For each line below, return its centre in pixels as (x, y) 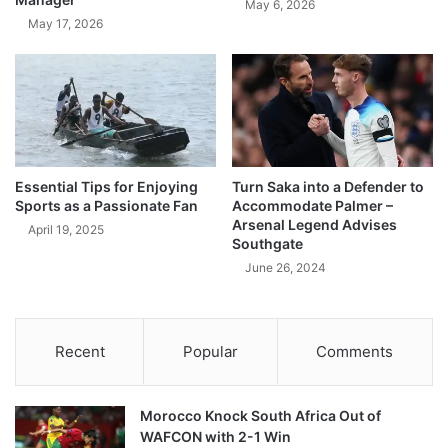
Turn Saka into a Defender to (328, 187)
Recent (79, 352)
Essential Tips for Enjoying (106, 187)
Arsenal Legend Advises (314, 225)
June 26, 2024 (285, 268)
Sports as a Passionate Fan (106, 206)
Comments (355, 352)
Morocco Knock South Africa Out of (260, 416)
